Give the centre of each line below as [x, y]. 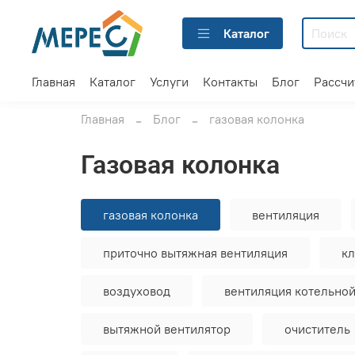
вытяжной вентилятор [167, 329]
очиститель [317, 329]
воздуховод [137, 291]
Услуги [169, 81]
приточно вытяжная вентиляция [195, 253]
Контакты [230, 81]
